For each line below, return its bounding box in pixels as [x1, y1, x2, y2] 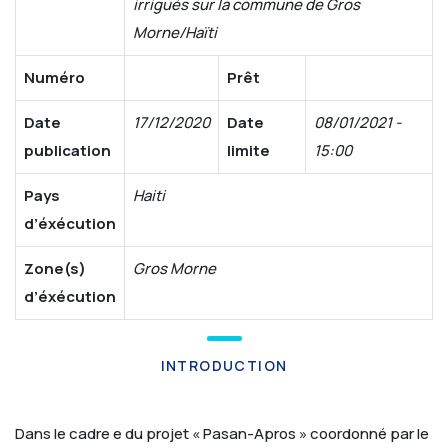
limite [227, 140, 270, 161]
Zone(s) [24, 258, 86, 279]
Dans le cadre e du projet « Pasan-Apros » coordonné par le [15, 423, 429, 444]
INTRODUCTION [160, 356, 288, 375]
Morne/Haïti [133, 22, 217, 43]
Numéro [24, 67, 85, 88]
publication [24, 140, 111, 161]
